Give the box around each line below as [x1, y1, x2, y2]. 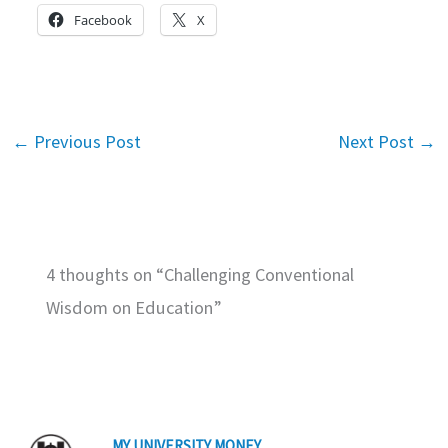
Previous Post [29, 130, 141, 154]
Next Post [338, 130, 419, 154]
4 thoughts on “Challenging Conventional [46, 263, 355, 287]
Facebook [74, 11, 133, 30]
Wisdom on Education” [46, 296, 223, 320]
